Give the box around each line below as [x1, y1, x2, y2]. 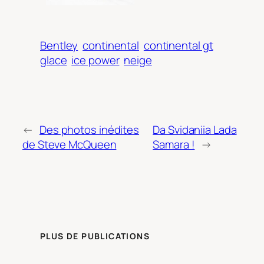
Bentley [40, 38, 78, 54]
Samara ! [153, 136, 195, 152]
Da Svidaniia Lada [153, 121, 237, 137]
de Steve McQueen [22, 136, 117, 152]
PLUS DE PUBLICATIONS [40, 230, 150, 242]
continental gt [143, 38, 213, 54]
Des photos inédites [39, 121, 140, 137]
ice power [71, 52, 120, 68]
